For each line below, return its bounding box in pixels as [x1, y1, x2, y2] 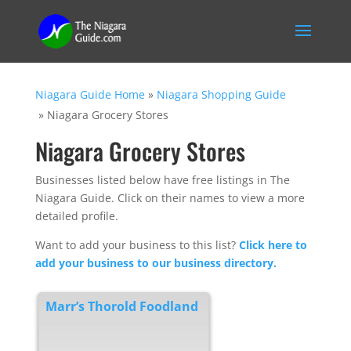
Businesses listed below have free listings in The [34, 172, 290, 187]
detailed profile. [34, 208, 118, 223]
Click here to [238, 237, 307, 252]
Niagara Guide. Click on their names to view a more [34, 190, 305, 205]
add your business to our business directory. [34, 255, 277, 270]
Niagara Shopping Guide [156, 87, 286, 102]
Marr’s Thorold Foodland [45, 298, 198, 315]
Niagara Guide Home [34, 87, 145, 102]
